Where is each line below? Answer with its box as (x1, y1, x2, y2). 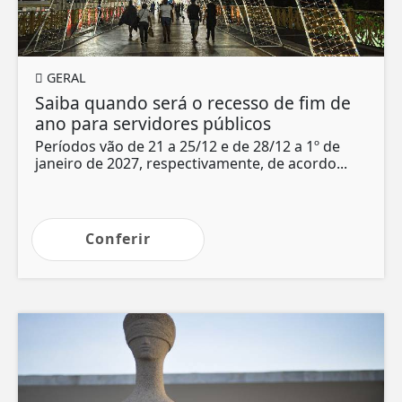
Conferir (85, 229, 151, 249)
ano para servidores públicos (35, 111, 271, 136)
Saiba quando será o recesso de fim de (35, 91, 351, 116)
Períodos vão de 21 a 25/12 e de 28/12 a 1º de (35, 136, 340, 157)
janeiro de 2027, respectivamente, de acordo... (35, 153, 347, 174)
